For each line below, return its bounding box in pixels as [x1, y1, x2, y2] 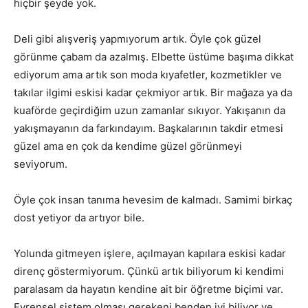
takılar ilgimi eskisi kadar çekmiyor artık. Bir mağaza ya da [14, 86, 292, 99]
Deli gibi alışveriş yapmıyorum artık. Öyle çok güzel [14, 32, 261, 45]
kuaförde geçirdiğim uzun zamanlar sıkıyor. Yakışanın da [14, 104, 285, 117]
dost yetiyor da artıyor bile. [14, 211, 144, 224]
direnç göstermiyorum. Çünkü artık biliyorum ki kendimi [14, 265, 284, 278]
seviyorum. [14, 157, 67, 170]
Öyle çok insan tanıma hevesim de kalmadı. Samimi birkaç [14, 193, 292, 206]
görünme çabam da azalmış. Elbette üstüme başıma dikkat [14, 50, 294, 63]
